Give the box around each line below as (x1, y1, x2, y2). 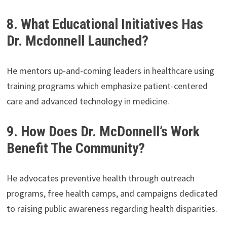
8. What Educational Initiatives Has (6, 15, 203, 32)
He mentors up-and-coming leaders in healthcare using (6, 64, 214, 77)
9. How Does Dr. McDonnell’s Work (6, 123, 200, 140)
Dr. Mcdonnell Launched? (6, 32, 148, 49)
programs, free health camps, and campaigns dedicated (6, 187, 218, 199)
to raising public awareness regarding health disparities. (6, 202, 217, 214)
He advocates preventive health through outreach (6, 172, 195, 184)
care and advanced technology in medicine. (6, 95, 169, 107)
